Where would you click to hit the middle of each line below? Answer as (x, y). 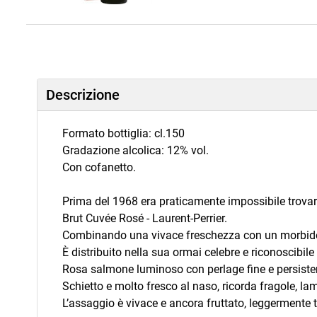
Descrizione (83, 95)
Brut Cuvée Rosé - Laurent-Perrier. (145, 219)
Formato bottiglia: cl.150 (123, 134)
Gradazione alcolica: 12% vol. (136, 151)
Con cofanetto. (99, 168)
